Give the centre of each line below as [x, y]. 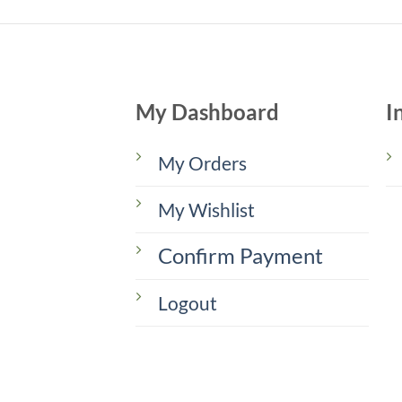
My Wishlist [207, 210]
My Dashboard [208, 113]
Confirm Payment [241, 255]
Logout [188, 303]
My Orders [203, 163]
